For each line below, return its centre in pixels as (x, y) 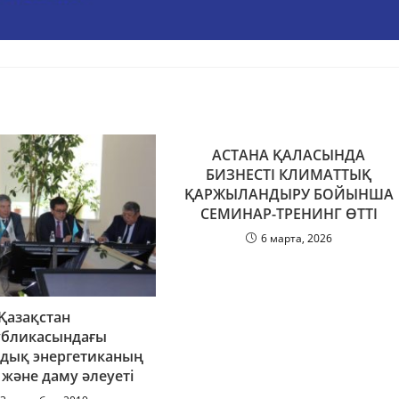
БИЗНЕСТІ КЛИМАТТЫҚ (289, 174)
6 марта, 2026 (296, 238)
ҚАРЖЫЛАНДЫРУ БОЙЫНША (289, 194)
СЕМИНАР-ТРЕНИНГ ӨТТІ (289, 213)
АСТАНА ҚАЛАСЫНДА (289, 155)
